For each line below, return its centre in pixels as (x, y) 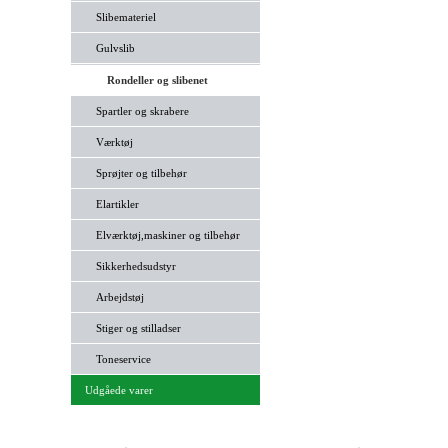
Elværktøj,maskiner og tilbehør (167, 235)
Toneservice (123, 359)
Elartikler (117, 204)
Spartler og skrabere (142, 111)
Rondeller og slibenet (157, 80)
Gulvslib (115, 48)
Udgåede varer (118, 390)
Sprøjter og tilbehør (141, 173)
